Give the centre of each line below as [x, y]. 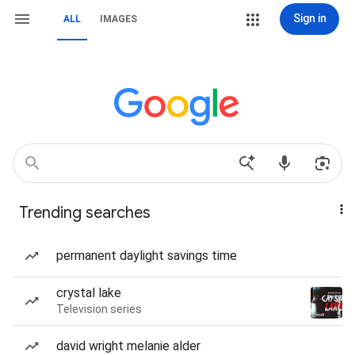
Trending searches [85, 213]
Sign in [309, 18]
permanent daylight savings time [147, 256]
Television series [99, 309]
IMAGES [118, 19]
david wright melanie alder [128, 346]
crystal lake [89, 293]
